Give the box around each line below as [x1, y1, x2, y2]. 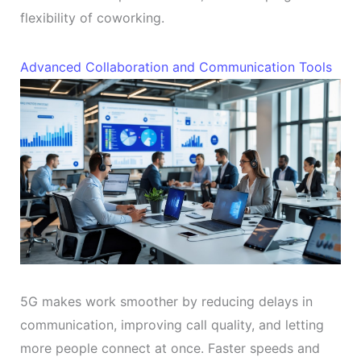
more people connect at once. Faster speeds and [19, 340, 320, 357]
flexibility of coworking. [19, 10, 164, 27]
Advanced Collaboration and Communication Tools [19, 59, 332, 76]
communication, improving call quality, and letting [19, 317, 324, 334]
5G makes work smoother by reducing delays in [19, 293, 313, 310]
